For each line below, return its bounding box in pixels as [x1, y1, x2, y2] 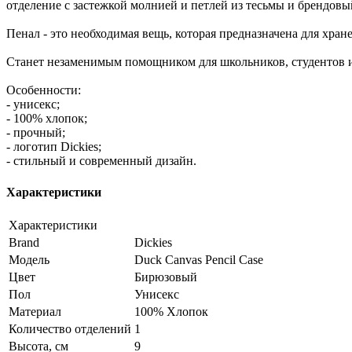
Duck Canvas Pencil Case [134, 252, 263, 266]
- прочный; [6, 126, 65, 140]
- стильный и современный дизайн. [6, 154, 196, 168]
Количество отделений [9, 321, 131, 335]
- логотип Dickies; [6, 140, 101, 154]
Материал [9, 304, 61, 318]
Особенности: [6, 83, 81, 97]
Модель [9, 252, 49, 266]
